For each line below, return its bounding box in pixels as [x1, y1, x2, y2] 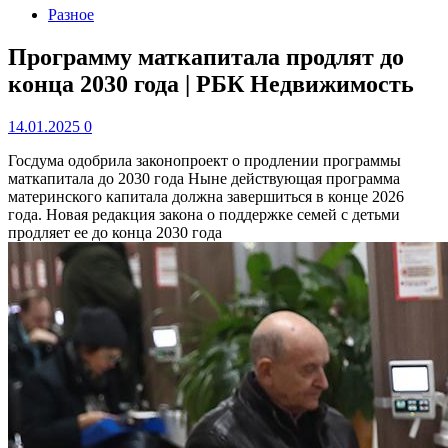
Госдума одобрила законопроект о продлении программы [8, 151, 401, 169]
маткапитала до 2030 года [8, 169, 188, 187]
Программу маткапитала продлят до [8, 43, 404, 70]
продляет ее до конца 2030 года [8, 223, 222, 241]
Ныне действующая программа [188, 169, 400, 187]
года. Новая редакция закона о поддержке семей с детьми [8, 205, 400, 223]
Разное [48, 6, 94, 23]
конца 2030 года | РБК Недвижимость [8, 70, 414, 97]
